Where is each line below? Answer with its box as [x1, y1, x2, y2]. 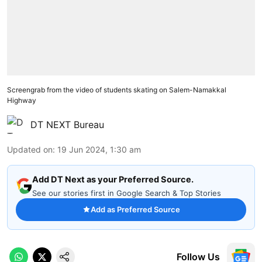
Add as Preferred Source [90, 204, 180, 214]
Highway [7, 95, 36, 105]
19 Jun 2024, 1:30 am [57, 144, 141, 154]
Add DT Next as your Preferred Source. [32, 174, 194, 185]
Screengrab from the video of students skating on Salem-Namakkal [7, 85, 226, 94]
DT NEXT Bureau [30, 118, 104, 130]
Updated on [7, 144, 53, 154]
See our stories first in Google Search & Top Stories [32, 188, 221, 198]
